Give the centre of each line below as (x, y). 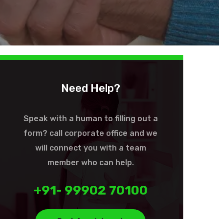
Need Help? (90, 88)
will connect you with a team (90, 148)
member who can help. (90, 163)
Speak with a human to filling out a (90, 119)
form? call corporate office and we (91, 133)
